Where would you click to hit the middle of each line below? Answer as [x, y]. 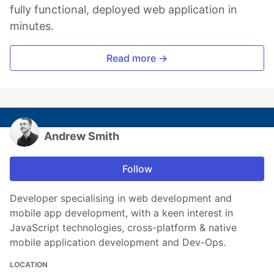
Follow [137, 168]
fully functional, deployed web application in [124, 9]
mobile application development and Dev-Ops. [118, 242]
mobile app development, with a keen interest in [121, 213]
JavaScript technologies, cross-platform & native [123, 227]
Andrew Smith [82, 136]
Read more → [137, 58]
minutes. [32, 26]
